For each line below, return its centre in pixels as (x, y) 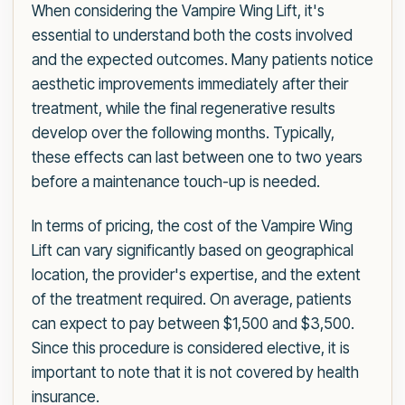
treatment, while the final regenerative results (184, 109)
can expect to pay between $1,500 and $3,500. (193, 324)
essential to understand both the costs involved (192, 36)
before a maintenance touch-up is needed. (176, 182)
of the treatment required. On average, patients (192, 300)
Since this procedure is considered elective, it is (191, 348)
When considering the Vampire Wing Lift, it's (178, 11)
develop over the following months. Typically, (183, 133)
